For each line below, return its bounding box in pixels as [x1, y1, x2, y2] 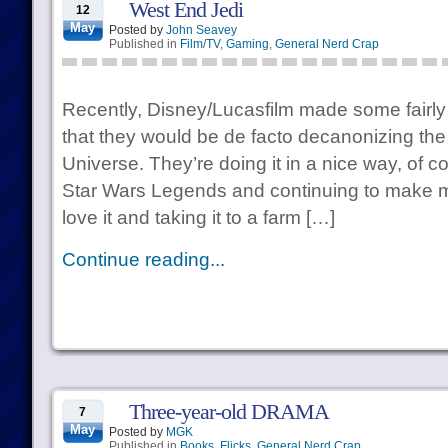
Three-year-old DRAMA [128, 399, 329, 424]
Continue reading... [61, 249, 225, 270]
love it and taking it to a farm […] [61, 207, 335, 228]
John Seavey [165, 23, 237, 37]
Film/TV [179, 37, 220, 51]
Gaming [225, 37, 269, 51]
